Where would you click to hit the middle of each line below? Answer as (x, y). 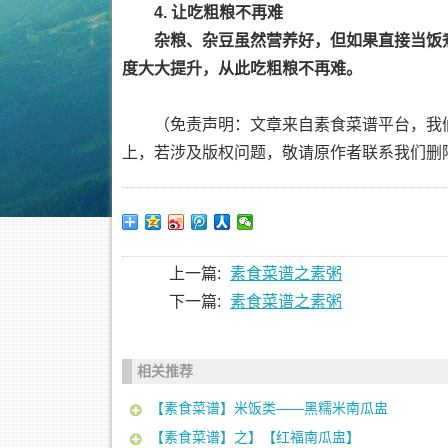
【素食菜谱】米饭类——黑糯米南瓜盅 (268, 408)
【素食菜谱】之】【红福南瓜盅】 (254, 437)
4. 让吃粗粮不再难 (218, 12)
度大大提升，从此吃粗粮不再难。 (242, 68)
